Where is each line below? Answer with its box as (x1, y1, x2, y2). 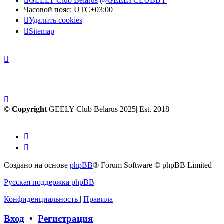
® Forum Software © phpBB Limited (93, 160, 212, 169)
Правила (83, 194, 113, 203)
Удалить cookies (29, 15, 82, 24)
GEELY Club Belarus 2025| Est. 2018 (47, 104, 169, 113)
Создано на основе (4, 160, 70, 169)
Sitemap (29, 26, 54, 35)
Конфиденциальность (4, 194, 78, 203)
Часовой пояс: (24, 5, 74, 14)
